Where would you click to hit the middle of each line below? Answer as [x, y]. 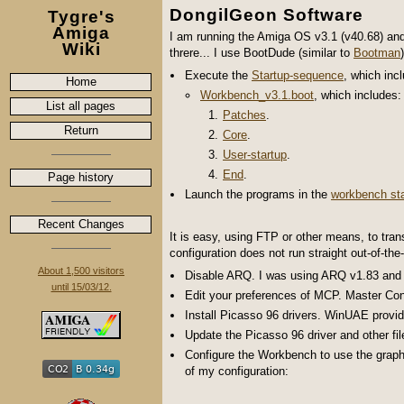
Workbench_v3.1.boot [257, 95]
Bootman [377, 53]
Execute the [218, 75]
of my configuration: [237, 371]
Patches [244, 115]
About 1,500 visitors [81, 271]
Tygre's [81, 17]
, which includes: [358, 95]
